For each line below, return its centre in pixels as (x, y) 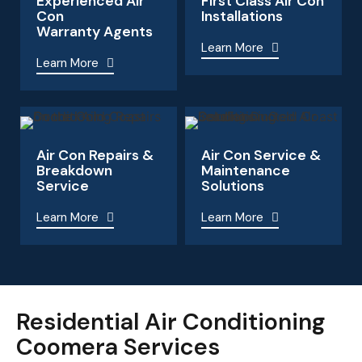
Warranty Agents (95, 31)
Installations (242, 16)
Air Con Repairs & (95, 155)
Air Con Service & (261, 155)
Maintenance (246, 170)
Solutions (233, 185)
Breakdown (74, 170)
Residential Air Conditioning (171, 321)
